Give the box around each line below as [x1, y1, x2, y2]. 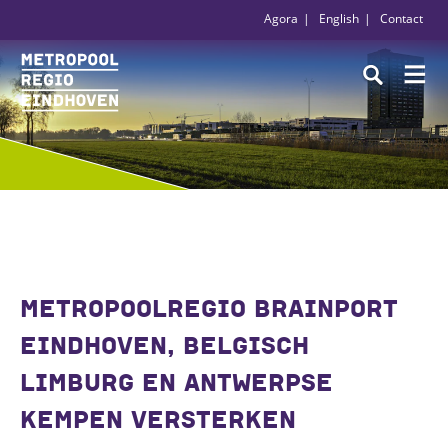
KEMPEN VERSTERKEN [20, 404, 296, 435]
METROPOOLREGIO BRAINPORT [20, 293, 398, 324]
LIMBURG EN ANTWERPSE [20, 367, 333, 398]
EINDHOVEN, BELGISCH [20, 330, 309, 361]
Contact [380, 10, 423, 27]
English [319, 10, 359, 27]
